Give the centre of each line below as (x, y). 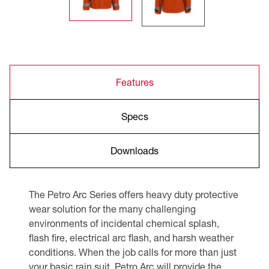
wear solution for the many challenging (112, 208)
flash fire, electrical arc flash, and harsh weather (131, 237)
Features (134, 82)
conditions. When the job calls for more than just (133, 252)
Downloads (134, 150)
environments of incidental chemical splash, (124, 223)
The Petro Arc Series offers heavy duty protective (134, 194)
